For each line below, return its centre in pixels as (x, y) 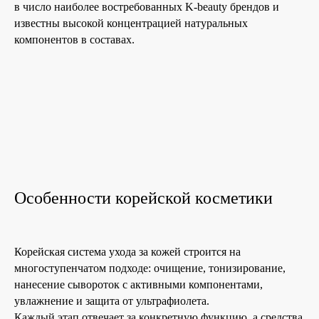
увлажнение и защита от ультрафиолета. (112, 300)
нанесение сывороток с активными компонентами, (138, 284)
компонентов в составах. (74, 39)
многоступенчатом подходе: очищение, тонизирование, (150, 268)
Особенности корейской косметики (143, 198)
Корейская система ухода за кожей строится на (127, 251)
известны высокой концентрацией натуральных (131, 23)
